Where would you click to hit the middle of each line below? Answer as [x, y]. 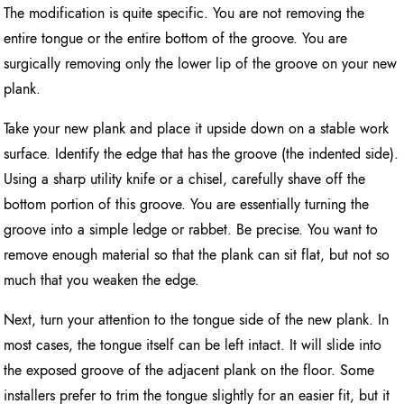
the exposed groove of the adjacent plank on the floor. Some [189, 370]
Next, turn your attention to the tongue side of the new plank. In [197, 319]
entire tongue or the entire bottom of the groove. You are [176, 38]
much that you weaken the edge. [102, 280]
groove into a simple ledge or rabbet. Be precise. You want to [191, 229]
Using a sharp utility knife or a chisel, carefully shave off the [185, 179]
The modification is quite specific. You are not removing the [184, 13]
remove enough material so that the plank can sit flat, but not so [197, 254]
